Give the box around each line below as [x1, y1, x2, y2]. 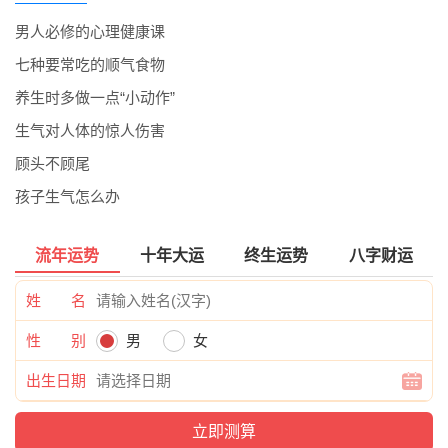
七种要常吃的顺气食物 [15, 56, 165, 74]
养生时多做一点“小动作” [15, 89, 175, 107]
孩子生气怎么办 [15, 188, 120, 206]
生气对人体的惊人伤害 [15, 122, 165, 140]
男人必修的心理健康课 [15, 23, 165, 41]
